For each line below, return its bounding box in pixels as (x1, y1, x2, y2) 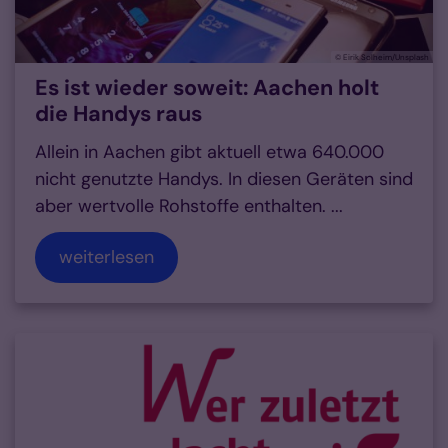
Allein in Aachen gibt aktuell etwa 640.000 (35, 140, 384, 165)
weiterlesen (59, 245, 154, 270)
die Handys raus (35, 100, 202, 129)
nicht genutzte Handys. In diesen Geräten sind (35, 167, 413, 192)
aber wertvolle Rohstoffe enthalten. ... (35, 194, 343, 219)
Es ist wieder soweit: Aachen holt (35, 74, 379, 103)
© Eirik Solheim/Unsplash (335, 52, 429, 63)
